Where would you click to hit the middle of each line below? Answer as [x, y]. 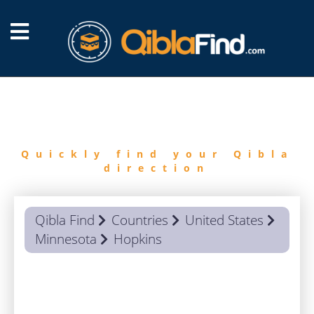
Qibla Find [65, 220]
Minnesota [66, 239]
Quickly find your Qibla [157, 154]
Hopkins [138, 239]
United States [224, 220]
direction [157, 168]
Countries [140, 220]
